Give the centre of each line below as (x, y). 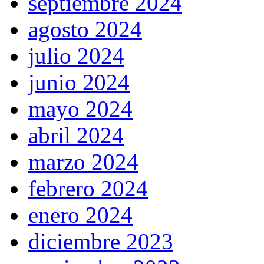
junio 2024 (79, 82)
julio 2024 (76, 56)
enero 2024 (80, 215)
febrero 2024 (88, 189)
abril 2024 (76, 136)
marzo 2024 (83, 162)
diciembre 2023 (101, 242)
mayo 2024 (80, 109)
